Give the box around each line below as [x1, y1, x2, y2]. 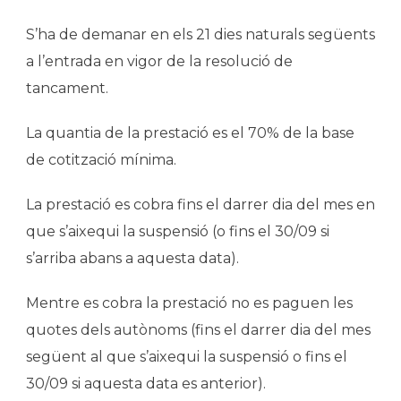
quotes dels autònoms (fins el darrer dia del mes [26, 320, 371, 338]
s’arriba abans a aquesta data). [26, 249, 239, 267]
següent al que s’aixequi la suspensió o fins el [26, 347, 347, 365]
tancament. [26, 79, 108, 97]
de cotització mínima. [26, 150, 176, 168]
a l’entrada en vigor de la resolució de [26, 52, 293, 70]
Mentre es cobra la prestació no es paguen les [26, 294, 353, 311]
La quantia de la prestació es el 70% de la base [26, 124, 354, 141]
